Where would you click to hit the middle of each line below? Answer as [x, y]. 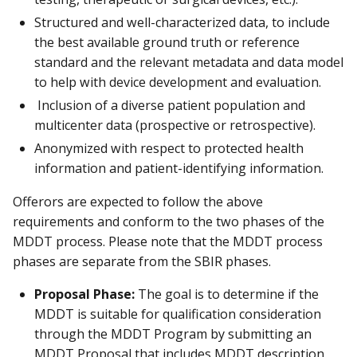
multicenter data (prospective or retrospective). [177, 126]
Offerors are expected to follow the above [138, 201]
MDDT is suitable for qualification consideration [178, 314]
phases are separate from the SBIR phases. [143, 261]
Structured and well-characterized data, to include [182, 23]
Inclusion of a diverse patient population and [170, 106]
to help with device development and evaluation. [179, 82]
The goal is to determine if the [228, 294]
